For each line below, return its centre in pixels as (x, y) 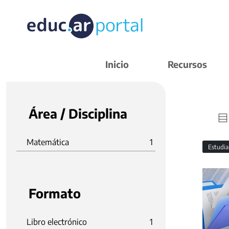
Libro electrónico (57, 222)
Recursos (187, 64)
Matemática (48, 142)
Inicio (117, 64)
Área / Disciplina (78, 113)
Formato (55, 193)
